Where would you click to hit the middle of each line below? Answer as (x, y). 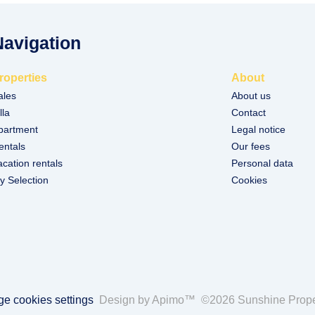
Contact (249, 112)
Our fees (251, 146)
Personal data (263, 163)
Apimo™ (173, 300)
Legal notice (259, 129)
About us (251, 96)
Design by (125, 300)
